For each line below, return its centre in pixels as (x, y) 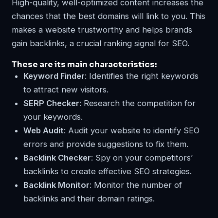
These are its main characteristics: (84, 65)
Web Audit (44, 131)
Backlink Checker (57, 158)
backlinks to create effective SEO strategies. (108, 172)
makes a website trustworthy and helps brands (102, 30)
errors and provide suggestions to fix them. (106, 144)
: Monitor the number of (136, 185)
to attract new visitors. (66, 90)
